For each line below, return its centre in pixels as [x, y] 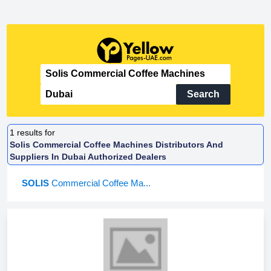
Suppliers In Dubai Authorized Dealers [88, 156]
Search [203, 94]
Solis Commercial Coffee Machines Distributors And [117, 144]
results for [36, 132]
